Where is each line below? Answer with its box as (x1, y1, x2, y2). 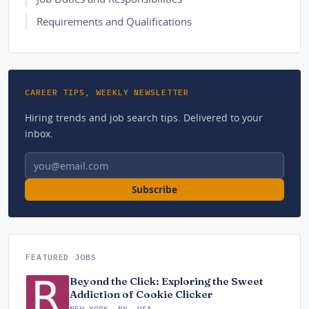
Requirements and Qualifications (36, 14, 192, 28)
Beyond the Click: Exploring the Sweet (70, 275, 263, 288)
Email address (24, 152, 97, 168)
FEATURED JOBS (26, 252, 97, 263)
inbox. (25, 127, 53, 141)
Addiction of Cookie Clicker (70, 288, 212, 301)
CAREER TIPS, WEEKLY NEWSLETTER (25, 87, 189, 98)
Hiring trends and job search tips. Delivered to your (25, 111, 263, 125)
